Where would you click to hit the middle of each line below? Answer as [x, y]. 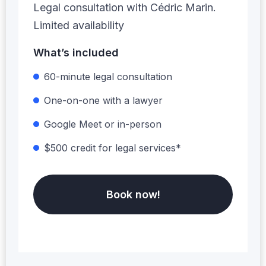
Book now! [133, 194]
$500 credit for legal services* [113, 148]
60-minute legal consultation [108, 76]
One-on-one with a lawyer [103, 100]
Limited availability [79, 25]
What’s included [76, 52]
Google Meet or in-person [103, 124]
